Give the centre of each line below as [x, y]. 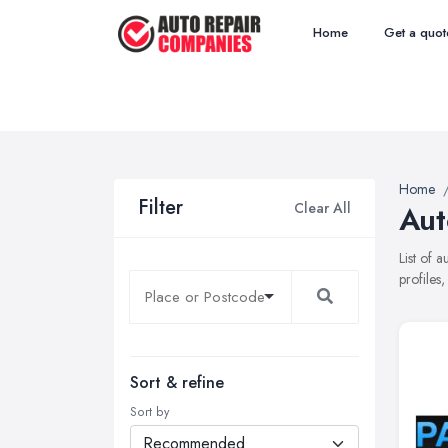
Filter [160, 207]
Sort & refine [177, 382]
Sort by [149, 412]
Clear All [322, 207]
